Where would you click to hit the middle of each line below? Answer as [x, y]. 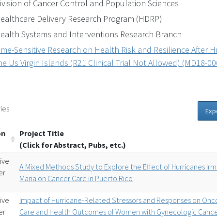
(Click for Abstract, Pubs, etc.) [73, 145]
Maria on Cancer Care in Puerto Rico [76, 178]
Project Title [42, 133]
